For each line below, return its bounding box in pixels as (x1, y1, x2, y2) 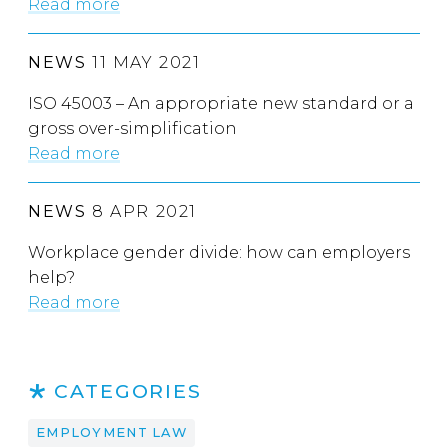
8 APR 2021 (86, 202, 198, 222)
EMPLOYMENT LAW (36, 425, 187, 441)
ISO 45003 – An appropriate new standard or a (28, 94, 414, 114)
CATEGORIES (53, 379, 203, 404)
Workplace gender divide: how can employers (28, 243, 410, 263)
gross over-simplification (28, 119, 237, 139)
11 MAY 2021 (86, 53, 201, 73)
